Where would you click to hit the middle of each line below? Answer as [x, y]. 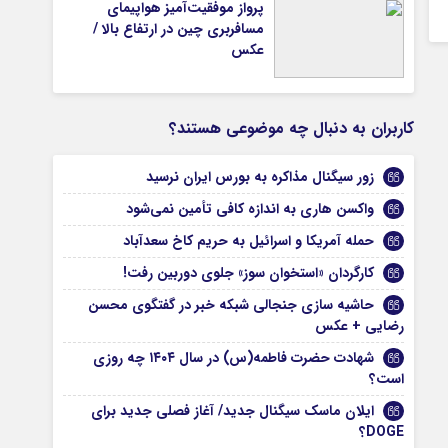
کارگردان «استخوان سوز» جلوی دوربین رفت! [249, 273]
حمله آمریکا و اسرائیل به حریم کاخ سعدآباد [249, 241]
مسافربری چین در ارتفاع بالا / [179, 29]
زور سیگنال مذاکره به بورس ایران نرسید [260, 177]
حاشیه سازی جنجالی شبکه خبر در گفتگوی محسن [231, 305]
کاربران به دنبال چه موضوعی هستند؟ [292, 128]
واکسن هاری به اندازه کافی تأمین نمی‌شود [250, 209]
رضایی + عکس [360, 326]
